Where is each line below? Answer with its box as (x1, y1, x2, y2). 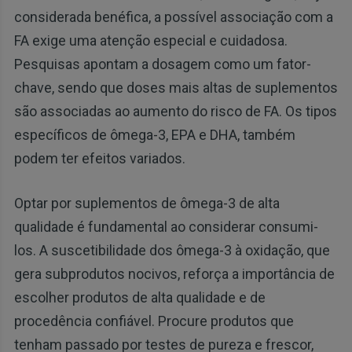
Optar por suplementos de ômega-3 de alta (13, 195, 280, 212)
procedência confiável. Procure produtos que (13, 313, 294, 330)
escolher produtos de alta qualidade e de (13, 289, 266, 306)
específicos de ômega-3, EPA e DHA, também (13, 126, 295, 144)
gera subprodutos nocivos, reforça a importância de (13, 266, 335, 283)
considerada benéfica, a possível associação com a (13, 9, 333, 26)
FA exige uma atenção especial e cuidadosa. (13, 32, 288, 49)
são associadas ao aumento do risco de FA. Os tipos (13, 103, 337, 120)
